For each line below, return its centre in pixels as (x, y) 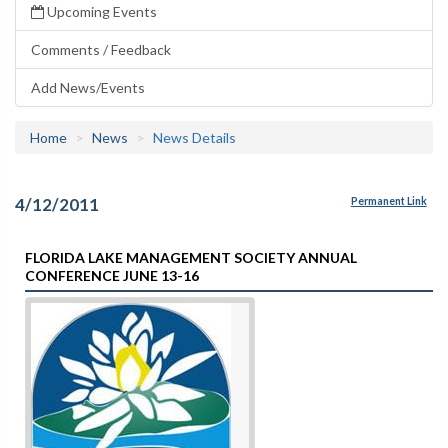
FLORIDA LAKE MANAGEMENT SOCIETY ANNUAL (191, 257)
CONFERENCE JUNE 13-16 (112, 275)
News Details (194, 137)
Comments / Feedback (101, 49)
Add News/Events (88, 87)
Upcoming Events (100, 11)
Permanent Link (388, 201)
